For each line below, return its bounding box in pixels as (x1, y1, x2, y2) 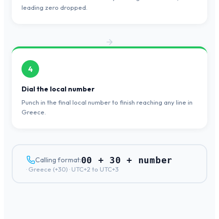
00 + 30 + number (81, 154, 173, 165)
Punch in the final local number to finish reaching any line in (22, 98, 193, 107)
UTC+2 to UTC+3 (71, 165, 119, 173)
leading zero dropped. (22, 3, 88, 12)
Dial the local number (22, 85, 95, 94)
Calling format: (35, 155, 81, 165)
